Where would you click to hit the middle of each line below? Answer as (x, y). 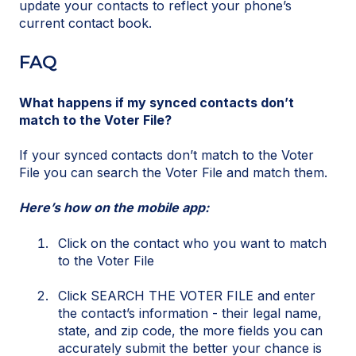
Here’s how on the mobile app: (114, 208)
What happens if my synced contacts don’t (157, 102)
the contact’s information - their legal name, (190, 313)
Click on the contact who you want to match (192, 243)
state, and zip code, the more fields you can (190, 331)
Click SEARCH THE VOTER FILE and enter (187, 296)
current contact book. (85, 23)
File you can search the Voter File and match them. (173, 172)
